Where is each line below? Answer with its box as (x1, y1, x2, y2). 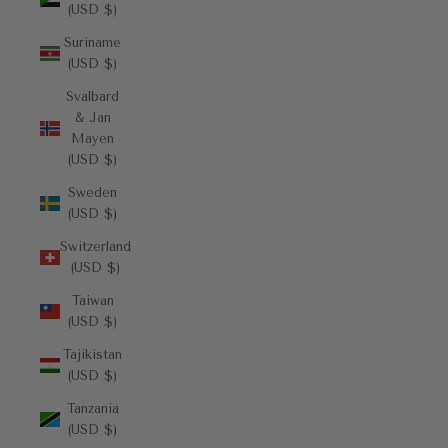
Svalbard (66, 89, 119, 104)
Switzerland (60, 239, 131, 254)
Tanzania (66, 401, 119, 416)
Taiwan (71, 293, 114, 308)
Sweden (68, 185, 117, 200)
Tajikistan (63, 347, 122, 362)
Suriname (64, 35, 121, 50)
